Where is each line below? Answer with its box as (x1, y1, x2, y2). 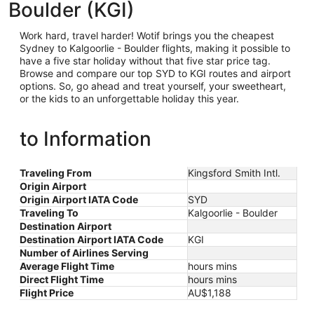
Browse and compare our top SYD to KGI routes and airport (20, 67, 291, 79)
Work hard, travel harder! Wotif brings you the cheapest (20, 29, 274, 41)
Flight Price (20, 287, 74, 299)
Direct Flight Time (20, 273, 104, 285)
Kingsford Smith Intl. (188, 167, 280, 179)
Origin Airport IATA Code (20, 193, 138, 205)
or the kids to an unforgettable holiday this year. (20, 93, 239, 104)
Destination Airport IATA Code (20, 233, 163, 245)
